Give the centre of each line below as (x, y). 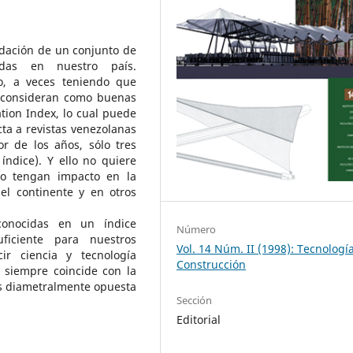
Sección (195, 300)
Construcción (212, 264)
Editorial (199, 319)
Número (197, 229)
